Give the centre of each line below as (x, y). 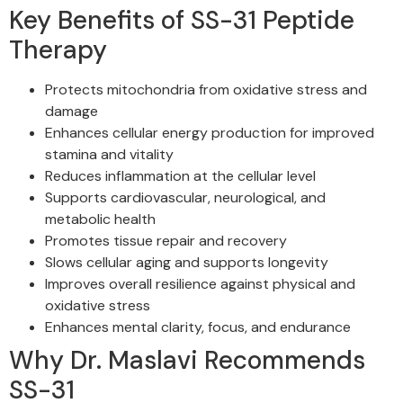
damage (72, 111)
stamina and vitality (109, 154)
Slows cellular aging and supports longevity (187, 262)
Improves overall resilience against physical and (200, 283)
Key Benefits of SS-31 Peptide (182, 20)
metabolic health (100, 219)
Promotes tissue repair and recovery (166, 240)
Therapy (58, 49)
